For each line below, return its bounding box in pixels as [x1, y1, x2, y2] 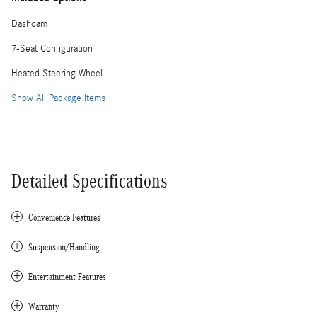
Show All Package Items [11, 92, 105, 104]
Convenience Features [28, 212, 100, 223]
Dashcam [11, 18, 47, 30]
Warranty [28, 301, 59, 312]
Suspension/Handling [28, 241, 100, 253]
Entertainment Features [28, 271, 106, 282]
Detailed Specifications [11, 170, 168, 192]
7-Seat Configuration [11, 42, 93, 54]
